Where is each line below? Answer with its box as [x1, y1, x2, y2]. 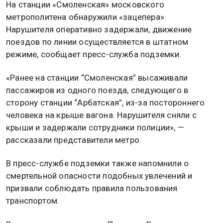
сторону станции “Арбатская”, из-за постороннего [6, 98, 205, 108]
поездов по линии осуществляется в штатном [6, 36, 189, 47]
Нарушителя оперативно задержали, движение [6, 24, 192, 34]
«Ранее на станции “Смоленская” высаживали [6, 73, 188, 83]
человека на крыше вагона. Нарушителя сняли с [6, 110, 197, 120]
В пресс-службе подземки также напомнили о [6, 158, 189, 169]
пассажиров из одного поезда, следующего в [6, 85, 189, 96]
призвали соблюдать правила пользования [6, 183, 178, 194]
